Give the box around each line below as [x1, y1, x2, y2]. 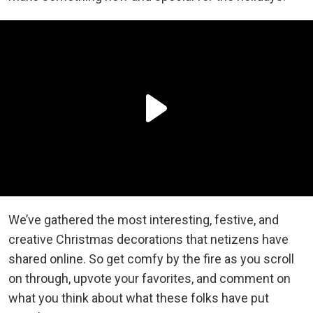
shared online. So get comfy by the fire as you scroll [8, 251, 294, 266]
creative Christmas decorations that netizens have [8, 231, 289, 247]
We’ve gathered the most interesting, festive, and [8, 212, 279, 227]
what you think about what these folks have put [8, 290, 269, 305]
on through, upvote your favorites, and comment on [8, 270, 291, 286]
